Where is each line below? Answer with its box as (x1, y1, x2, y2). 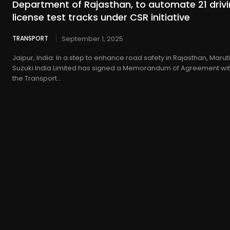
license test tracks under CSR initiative (12, 10, 190, 24)
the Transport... (12, 73, 62, 83)
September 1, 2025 (62, 33, 123, 44)
